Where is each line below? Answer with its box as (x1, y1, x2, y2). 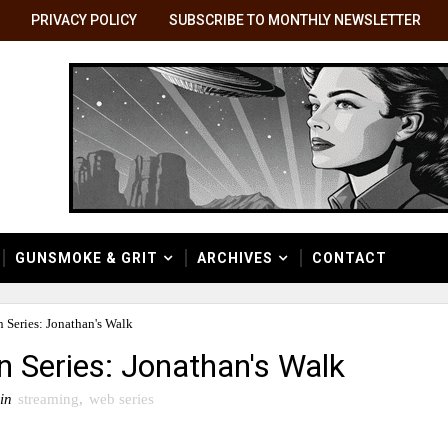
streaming (18, 390, 79, 407)
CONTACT (312, 250, 387, 266)
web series (89, 390, 154, 407)
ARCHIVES (197, 250, 273, 266)
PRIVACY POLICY (31, 12, 137, 28)
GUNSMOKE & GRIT (15, 250, 158, 266)
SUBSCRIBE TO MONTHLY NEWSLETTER (169, 12, 421, 28)
